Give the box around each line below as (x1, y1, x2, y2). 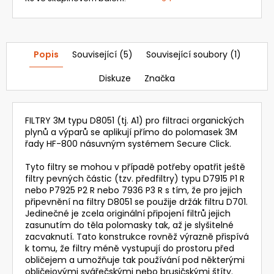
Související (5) (72, 48, 133, 61)
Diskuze (99, 72, 131, 84)
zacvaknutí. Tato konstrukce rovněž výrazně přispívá (25, 230, 249, 243)
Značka (144, 72, 175, 84)
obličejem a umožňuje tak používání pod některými (25, 253, 245, 266)
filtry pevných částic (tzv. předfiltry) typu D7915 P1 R (25, 172, 245, 185)
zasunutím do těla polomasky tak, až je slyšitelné (25, 218, 234, 231)
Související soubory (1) (146, 48, 241, 61)
